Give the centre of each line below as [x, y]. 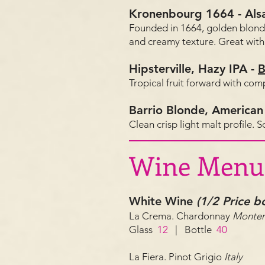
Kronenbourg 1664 [183, 14]
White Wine [163, 201]
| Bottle [192, 230]
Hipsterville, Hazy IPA [190, 69]
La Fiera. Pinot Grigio [177, 257]
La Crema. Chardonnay [181, 216]
